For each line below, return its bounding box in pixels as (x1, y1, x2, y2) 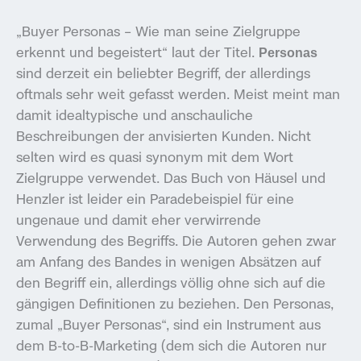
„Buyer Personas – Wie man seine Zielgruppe (16, 21, 301, 40)
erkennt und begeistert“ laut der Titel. (16, 42, 259, 61)
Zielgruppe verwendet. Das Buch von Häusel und (16, 168, 326, 187)
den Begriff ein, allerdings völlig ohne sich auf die (16, 272, 326, 292)
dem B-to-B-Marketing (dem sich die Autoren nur (16, 335, 326, 355)
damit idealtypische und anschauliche (16, 105, 253, 124)
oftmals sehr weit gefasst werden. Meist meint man (16, 84, 340, 103)
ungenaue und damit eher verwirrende (16, 210, 261, 229)
